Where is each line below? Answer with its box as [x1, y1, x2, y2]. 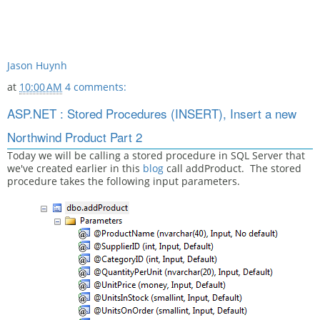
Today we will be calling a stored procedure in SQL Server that [7, 149, 305, 162]
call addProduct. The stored [164, 161, 301, 175]
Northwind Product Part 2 [7, 128, 142, 146]
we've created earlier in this [7, 161, 143, 175]
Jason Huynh [7, 59, 67, 72]
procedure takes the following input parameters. [7, 174, 240, 188]
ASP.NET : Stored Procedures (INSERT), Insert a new [7, 104, 296, 122]
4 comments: [65, 80, 126, 94]
